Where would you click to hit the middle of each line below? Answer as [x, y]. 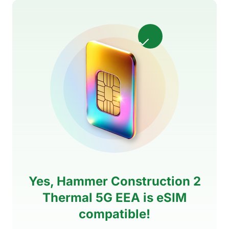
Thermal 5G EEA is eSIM [114, 197]
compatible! [114, 214]
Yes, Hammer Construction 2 [114, 181]
